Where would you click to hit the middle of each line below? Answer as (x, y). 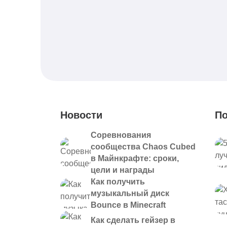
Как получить (118, 182)
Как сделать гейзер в (133, 220)
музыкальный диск (130, 193)
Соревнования (121, 135)
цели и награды (123, 170)
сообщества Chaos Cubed (143, 147)
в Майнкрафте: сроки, (135, 158)
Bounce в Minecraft (128, 205)
